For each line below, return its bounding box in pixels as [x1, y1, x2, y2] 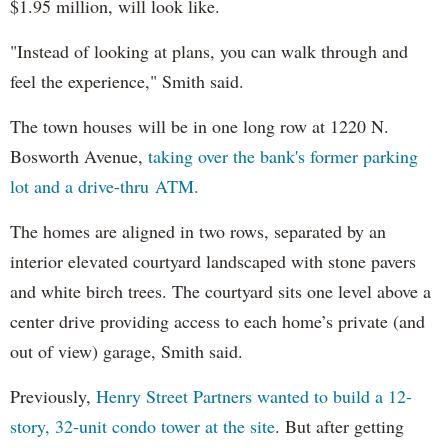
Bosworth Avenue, [10, 143, 143, 168]
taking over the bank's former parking [143, 143, 418, 168]
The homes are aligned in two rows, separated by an [10, 218, 386, 243]
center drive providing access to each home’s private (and [10, 308, 425, 333]
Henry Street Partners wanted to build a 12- [96, 383, 412, 408]
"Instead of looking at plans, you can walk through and [10, 38, 408, 63]
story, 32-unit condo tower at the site [10, 413, 275, 438]
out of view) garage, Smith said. [10, 338, 243, 363]
